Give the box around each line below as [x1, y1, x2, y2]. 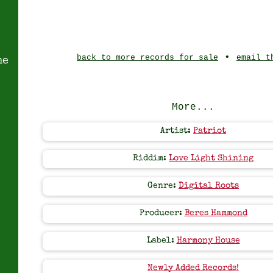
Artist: [160, 127, 193, 135]
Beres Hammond [184, 210, 247, 218]
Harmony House [176, 237, 240, 245]
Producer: [139, 210, 185, 218]
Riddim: [133, 155, 169, 163]
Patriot [193, 127, 226, 135]
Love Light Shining [169, 155, 253, 163]
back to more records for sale [77, 53, 218, 62]
